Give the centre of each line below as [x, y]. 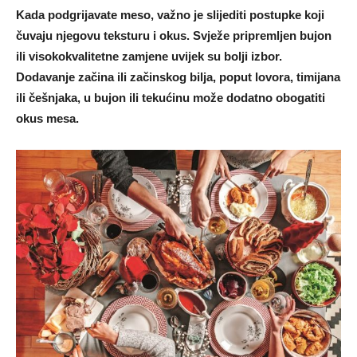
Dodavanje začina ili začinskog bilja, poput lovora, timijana [178, 77]
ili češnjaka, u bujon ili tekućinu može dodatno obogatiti [171, 98]
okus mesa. [47, 119]
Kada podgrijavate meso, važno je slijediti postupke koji [170, 15]
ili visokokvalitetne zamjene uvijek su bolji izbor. [149, 57]
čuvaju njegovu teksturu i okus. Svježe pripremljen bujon [174, 36]
